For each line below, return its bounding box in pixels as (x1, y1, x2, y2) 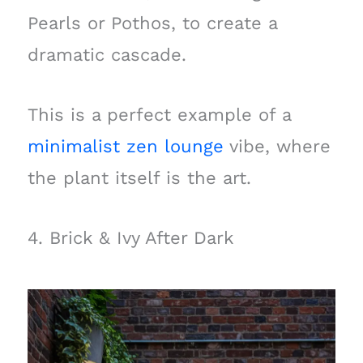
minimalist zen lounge (27, 136, 224, 157)
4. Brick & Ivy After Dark (27, 228, 233, 249)
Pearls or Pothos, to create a (27, 13, 277, 33)
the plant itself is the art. (27, 168, 251, 189)
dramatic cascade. (27, 45, 186, 65)
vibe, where (223, 136, 331, 157)
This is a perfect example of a (27, 105, 291, 126)
